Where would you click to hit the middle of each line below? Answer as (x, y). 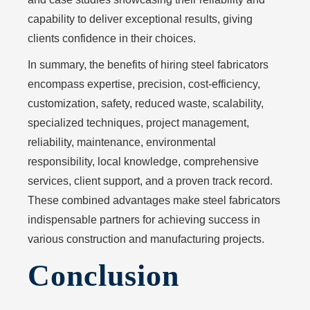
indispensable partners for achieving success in (144, 220)
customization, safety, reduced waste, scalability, (146, 103)
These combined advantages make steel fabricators (154, 200)
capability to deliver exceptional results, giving (140, 19)
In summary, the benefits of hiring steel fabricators (148, 65)
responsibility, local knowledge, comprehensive (143, 162)
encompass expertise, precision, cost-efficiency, (144, 84)
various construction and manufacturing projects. (146, 239)
